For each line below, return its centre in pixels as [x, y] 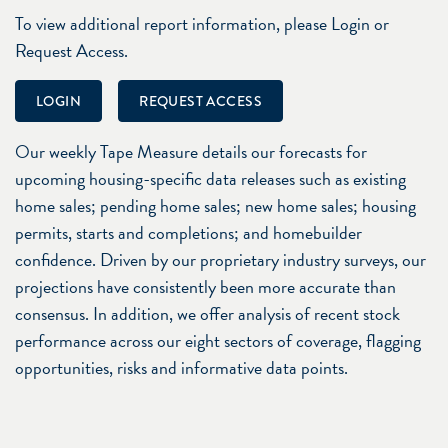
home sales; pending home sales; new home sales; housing [215, 205]
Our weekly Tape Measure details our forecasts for [191, 151]
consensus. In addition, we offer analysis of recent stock [207, 313]
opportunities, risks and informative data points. [181, 367]
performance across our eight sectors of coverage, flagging [218, 340]
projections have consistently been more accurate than [205, 286]
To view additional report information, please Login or [202, 23]
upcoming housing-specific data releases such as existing [210, 178]
